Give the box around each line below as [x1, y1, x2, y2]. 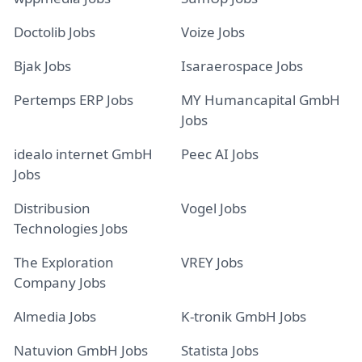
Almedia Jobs [14, 307, 96, 326]
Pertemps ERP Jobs [14, 90, 133, 109]
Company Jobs [14, 273, 106, 292]
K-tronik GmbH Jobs [181, 307, 306, 326]
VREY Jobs [181, 253, 243, 271]
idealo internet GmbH [14, 145, 153, 163]
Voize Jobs [181, 23, 245, 41]
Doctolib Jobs [14, 23, 95, 41]
